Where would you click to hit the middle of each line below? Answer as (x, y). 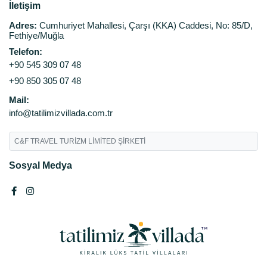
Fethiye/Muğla (36, 35)
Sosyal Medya (41, 165)
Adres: (23, 25)
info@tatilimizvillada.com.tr (61, 113)
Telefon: (26, 52)
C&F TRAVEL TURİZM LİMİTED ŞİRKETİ (80, 141)
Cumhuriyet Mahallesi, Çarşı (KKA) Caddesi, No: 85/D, (145, 25)
